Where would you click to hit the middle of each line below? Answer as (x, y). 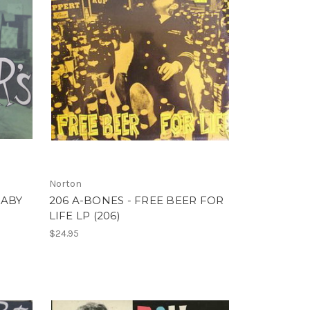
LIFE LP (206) (84, 215)
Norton (65, 183)
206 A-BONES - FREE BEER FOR (136, 200)
